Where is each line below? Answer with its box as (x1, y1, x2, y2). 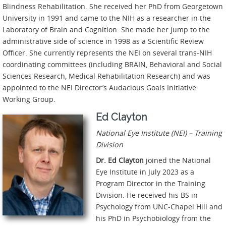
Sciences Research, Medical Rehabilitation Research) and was (3, 71, 210, 81)
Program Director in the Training (96, 178, 205, 188)
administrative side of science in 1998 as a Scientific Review (3, 36, 204, 46)
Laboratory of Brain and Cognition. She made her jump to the (3, 24, 210, 34)
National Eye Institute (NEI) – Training (96, 128, 222, 138)
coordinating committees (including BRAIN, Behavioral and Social (3, 59, 222, 69)
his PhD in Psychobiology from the (96, 213, 211, 223)
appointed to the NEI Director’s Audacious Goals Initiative (3, 82, 196, 92)
